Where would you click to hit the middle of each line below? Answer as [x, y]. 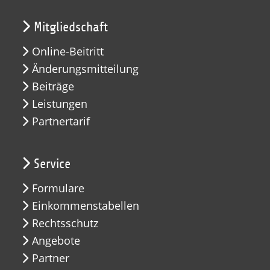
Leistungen [60, 103]
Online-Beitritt [68, 51]
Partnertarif [61, 121]
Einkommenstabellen [86, 205]
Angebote [56, 240]
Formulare [58, 188]
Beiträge [53, 86]
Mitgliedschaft [71, 27]
